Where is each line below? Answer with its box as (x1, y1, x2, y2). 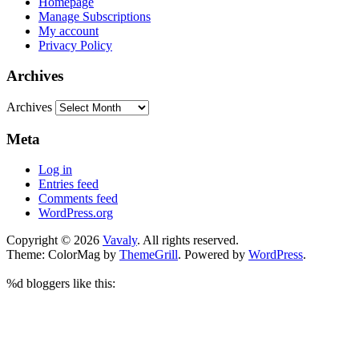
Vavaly (103, 233, 137, 248)
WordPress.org (38, 206, 113, 220)
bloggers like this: (23, 276, 115, 291)
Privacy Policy (38, 38, 112, 52)
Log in (38, 163, 72, 177)
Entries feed (38, 177, 99, 192)
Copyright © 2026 (6, 233, 103, 248)
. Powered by (178, 248, 248, 262)
